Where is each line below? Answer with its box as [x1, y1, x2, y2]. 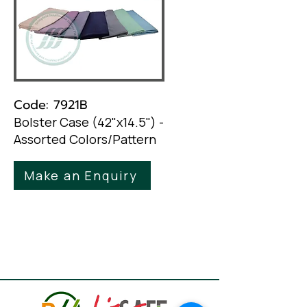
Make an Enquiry [24, 167, 138, 184]
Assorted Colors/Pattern [14, 131, 156, 147]
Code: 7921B [14, 95, 88, 114]
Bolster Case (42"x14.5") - [14, 114, 164, 130]
